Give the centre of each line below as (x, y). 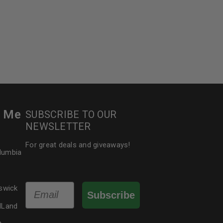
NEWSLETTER (58, 126)
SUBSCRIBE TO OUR (71, 114)
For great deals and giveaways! (78, 145)
